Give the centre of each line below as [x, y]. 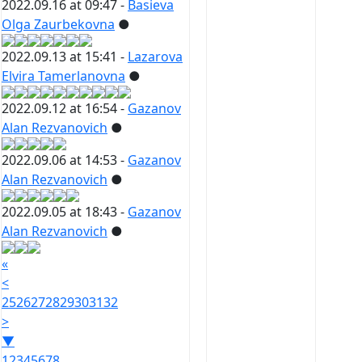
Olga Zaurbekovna [58, 25]
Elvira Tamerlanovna [63, 76]
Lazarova [155, 57]
